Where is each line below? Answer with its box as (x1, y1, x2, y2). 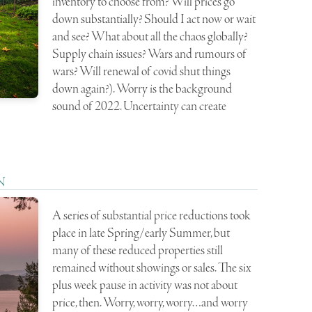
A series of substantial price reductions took (52, 207, 251, 224)
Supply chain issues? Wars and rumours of (52, 45, 247, 63)
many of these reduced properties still (52, 242, 224, 259)
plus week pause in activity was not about (52, 276, 238, 294)
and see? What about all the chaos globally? (52, 28, 248, 45)
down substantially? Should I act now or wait (52, 10, 256, 28)
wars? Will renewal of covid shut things (52, 63, 231, 80)
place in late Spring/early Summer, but (52, 224, 231, 242)
